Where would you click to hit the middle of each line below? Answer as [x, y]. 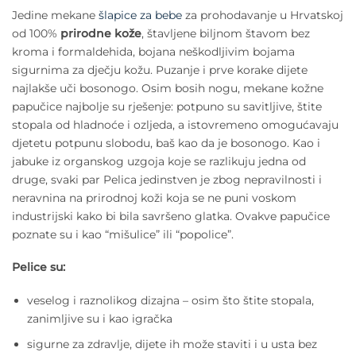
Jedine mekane [55, 15]
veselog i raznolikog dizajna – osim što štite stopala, [170, 300]
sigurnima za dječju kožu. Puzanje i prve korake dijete [160, 70]
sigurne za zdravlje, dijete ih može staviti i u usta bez [172, 344]
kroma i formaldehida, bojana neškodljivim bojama [153, 51]
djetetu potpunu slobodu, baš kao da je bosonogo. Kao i [166, 143]
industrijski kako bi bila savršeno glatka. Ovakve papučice [171, 216]
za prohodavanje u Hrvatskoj [263, 15]
